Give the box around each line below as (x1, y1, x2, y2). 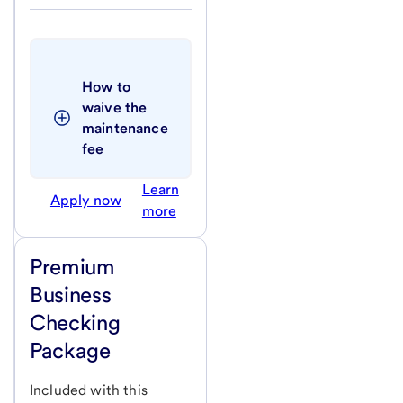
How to (82, 78, 130, 96)
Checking (30, 309, 121, 336)
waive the (82, 99, 148, 117)
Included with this (30, 381, 148, 399)
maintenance (82, 120, 168, 138)
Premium (30, 254, 115, 281)
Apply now (49, 192, 121, 210)
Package (30, 337, 111, 364)
